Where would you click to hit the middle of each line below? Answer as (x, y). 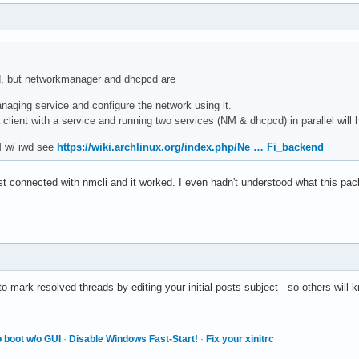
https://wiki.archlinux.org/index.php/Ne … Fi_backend (190, 147)
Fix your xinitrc (240, 339)
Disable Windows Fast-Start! (133, 339)
